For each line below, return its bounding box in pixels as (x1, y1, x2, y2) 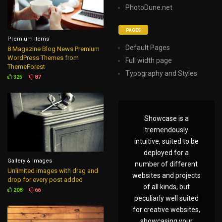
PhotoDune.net (125, 3, 173, 11)
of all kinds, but (143, 183, 190, 191)
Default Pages (125, 44, 170, 52)
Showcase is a (144, 114, 189, 122)
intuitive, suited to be (134, 137, 199, 145)
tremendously (144, 126, 188, 134)
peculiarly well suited (134, 194, 199, 202)
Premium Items (7, 35, 50, 42)
